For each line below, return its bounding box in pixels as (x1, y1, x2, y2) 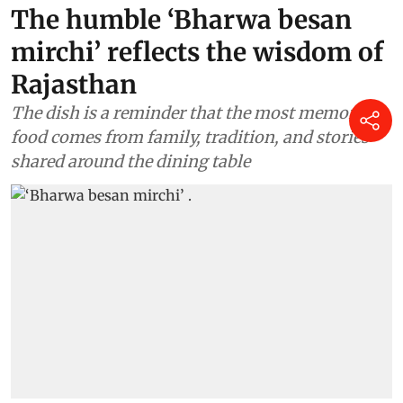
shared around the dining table (11, 150, 250, 172)
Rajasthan (11, 67, 137, 101)
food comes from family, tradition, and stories (11, 126, 369, 148)
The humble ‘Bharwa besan (11, 3, 352, 36)
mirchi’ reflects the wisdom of (11, 35, 383, 68)
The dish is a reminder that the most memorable (11, 102, 388, 123)
